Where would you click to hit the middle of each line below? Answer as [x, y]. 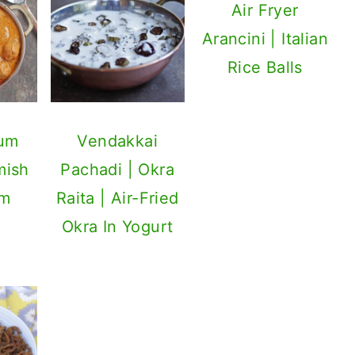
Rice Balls [265, 68]
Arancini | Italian [265, 39]
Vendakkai [117, 141]
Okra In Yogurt [117, 226]
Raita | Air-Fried [117, 198]
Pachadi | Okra [117, 169]
